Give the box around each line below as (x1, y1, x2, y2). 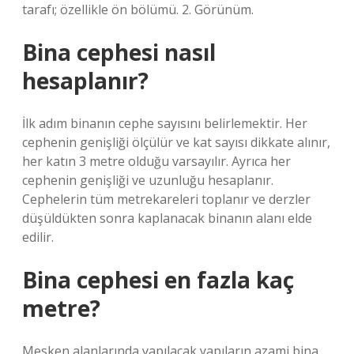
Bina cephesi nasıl (22, 37, 216, 67)
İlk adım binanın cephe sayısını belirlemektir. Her (22, 115, 307, 132)
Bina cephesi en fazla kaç (22, 265, 294, 295)
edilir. (22, 228, 54, 246)
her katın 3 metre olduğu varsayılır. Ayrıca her (22, 153, 291, 170)
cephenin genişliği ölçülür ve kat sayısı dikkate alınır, (22, 134, 330, 151)
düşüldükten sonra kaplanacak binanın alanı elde (22, 209, 312, 227)
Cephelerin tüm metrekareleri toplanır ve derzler (22, 190, 311, 208)
